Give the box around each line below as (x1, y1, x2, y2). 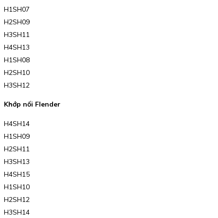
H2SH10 (4, 68, 30, 77)
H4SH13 (4, 42, 30, 52)
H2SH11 (4, 145, 30, 154)
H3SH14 (4, 208, 30, 217)
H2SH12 (4, 195, 30, 204)
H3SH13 (4, 157, 30, 166)
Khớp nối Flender (4, 100, 60, 109)
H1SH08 (4, 55, 30, 64)
